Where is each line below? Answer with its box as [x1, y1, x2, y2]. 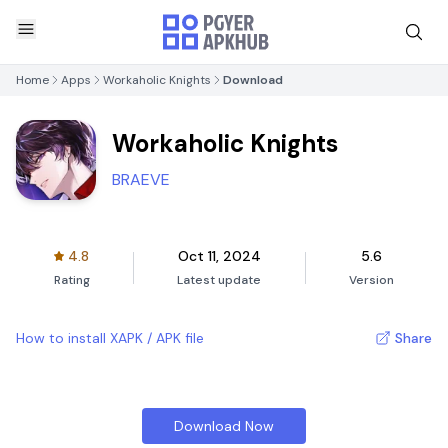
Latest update [177, 272, 262, 288]
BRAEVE [112, 169, 170, 190]
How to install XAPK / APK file [16, 329, 204, 347]
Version [349, 272, 395, 288]
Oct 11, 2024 [177, 247, 261, 265]
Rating [53, 272, 90, 288]
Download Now [173, 417, 274, 435]
